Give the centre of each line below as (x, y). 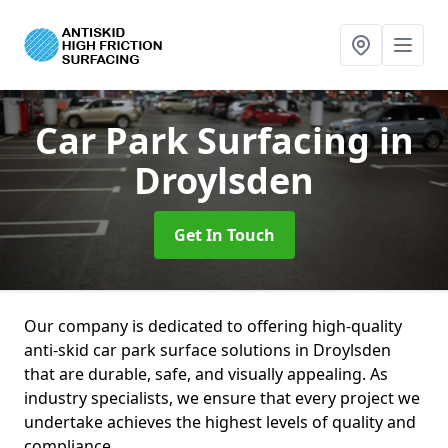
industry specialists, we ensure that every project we (222, 398)
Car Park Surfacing (206, 140)
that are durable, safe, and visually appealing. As (206, 374)
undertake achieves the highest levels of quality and (220, 422)
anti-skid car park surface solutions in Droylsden (207, 350)
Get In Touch (224, 235)
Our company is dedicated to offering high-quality (213, 326)
